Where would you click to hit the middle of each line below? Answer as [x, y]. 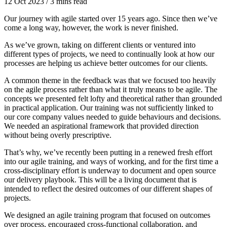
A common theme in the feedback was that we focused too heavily [110, 80]
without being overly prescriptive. [58, 135]
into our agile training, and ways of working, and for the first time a [111, 161]
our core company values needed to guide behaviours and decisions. [112, 117]
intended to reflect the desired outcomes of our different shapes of [108, 188]
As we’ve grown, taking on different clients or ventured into [100, 45]
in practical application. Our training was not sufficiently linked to [109, 107]
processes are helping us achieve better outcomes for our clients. [106, 63]
